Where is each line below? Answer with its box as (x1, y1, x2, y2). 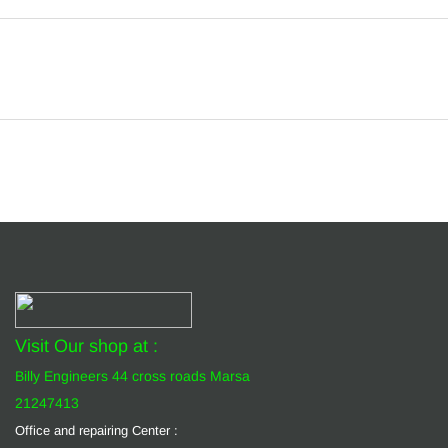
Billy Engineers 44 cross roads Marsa (15, 368, 254, 384)
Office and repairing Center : (15, 423, 178, 438)
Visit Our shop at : (15, 336, 158, 356)
